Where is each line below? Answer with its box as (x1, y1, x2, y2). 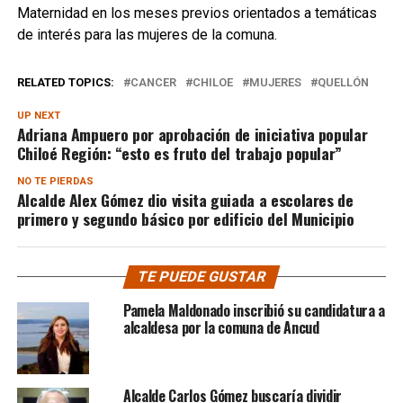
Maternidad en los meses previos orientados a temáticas (16, 4, 377, 22)
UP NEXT (16, 109, 60, 121)
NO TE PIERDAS (16, 175, 94, 187)
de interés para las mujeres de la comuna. (16, 25, 277, 43)
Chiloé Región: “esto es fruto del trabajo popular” (16, 140, 343, 165)
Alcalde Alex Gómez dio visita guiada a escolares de (16, 187, 354, 211)
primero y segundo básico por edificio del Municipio (16, 206, 354, 230)
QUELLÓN (317, 75, 369, 89)
